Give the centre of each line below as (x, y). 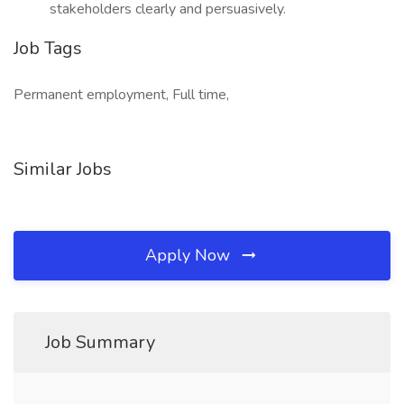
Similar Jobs (63, 169)
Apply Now (190, 255)
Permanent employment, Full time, (121, 95)
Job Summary (100, 342)
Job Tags (48, 48)
